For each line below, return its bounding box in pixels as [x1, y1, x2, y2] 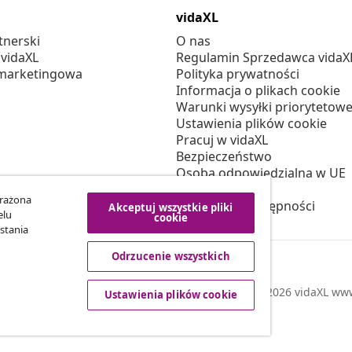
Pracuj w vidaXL [176, 131, 268, 149]
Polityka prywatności [176, 65, 299, 83]
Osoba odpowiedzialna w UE [176, 164, 346, 182]
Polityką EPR [176, 181, 249, 199]
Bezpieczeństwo [176, 148, 272, 166]
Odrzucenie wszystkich [112, 249, 230, 263]
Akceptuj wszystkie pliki [108, 200, 233, 214]
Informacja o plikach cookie [176, 82, 340, 100]
